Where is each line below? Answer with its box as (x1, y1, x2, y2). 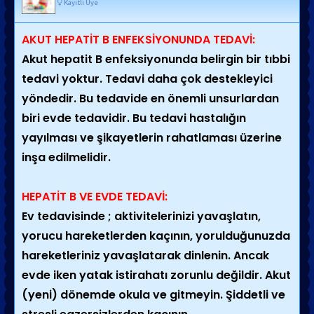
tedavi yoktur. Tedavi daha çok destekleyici (22, 71, 273, 87)
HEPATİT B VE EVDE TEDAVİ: (22, 189, 168, 205)
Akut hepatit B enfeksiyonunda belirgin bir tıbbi (22, 51, 290, 67)
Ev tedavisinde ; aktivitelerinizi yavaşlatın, (22, 208, 261, 224)
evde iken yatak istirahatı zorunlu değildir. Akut (22, 267, 291, 283)
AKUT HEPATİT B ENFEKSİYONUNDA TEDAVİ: (22, 32, 255, 48)
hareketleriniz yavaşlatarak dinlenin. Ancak (22, 247, 269, 264)
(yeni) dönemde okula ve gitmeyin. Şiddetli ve (22, 287, 285, 303)
